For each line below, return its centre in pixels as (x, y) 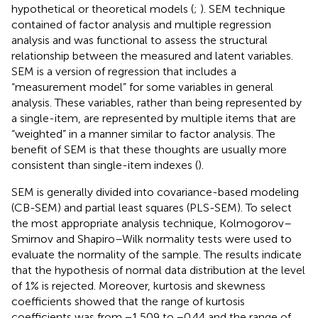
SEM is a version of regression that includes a (124, 71)
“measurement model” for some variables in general (142, 87)
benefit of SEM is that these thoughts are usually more (149, 149)
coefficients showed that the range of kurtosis (128, 301)
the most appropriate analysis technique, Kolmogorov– (152, 223)
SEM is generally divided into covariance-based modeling (155, 192)
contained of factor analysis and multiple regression (141, 24)
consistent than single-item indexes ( (105, 165)
